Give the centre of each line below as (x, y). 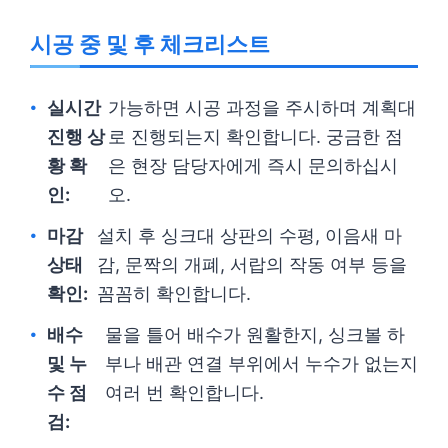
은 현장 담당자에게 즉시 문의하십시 (252, 166)
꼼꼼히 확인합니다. (174, 294)
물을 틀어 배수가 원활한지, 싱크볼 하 (254, 335)
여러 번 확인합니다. (184, 393)
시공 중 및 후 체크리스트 (150, 44)
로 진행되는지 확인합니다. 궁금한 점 (255, 137)
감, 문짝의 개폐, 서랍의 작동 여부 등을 (252, 265)
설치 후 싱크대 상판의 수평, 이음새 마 (250, 236)
